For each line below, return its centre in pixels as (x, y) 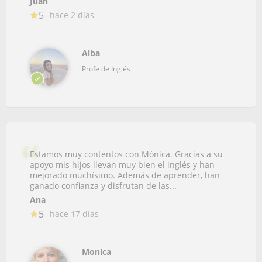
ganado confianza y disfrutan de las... (103, 186)
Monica (96, 252)
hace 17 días (74, 214)
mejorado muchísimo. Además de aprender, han (125, 175)
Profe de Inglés (106, 69)
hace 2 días (72, 15)
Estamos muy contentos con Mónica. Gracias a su (126, 154)
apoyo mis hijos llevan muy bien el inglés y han (122, 165)
